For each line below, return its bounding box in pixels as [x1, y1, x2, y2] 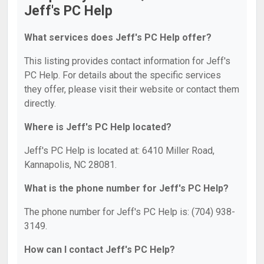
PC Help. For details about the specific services [24, 70, 221, 81]
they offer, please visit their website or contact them [24, 84, 239, 95]
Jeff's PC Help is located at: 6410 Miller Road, [24, 145, 214, 156]
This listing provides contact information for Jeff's [24, 55, 230, 67]
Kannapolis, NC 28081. [24, 159, 117, 170]
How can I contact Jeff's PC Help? [24, 244, 175, 255]
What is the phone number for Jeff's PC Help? [24, 183, 229, 194]
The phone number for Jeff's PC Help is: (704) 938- [24, 206, 235, 217]
